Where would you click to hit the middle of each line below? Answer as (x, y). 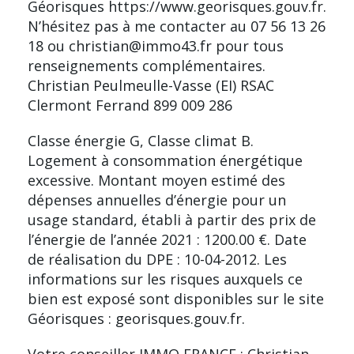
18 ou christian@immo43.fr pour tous (156, 45)
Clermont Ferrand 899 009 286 (130, 105)
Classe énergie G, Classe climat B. (141, 140)
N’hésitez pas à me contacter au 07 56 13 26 (177, 26)
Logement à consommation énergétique (165, 160)
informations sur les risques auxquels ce (165, 279)
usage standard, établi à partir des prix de (172, 219)
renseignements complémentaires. (147, 65)
